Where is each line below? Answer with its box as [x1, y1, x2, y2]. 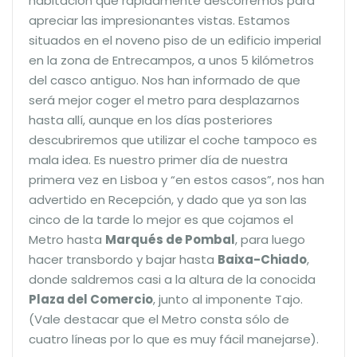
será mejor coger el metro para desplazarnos [29, 91, 300, 108]
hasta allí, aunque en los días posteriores [29, 111, 273, 128]
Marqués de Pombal [105, 230, 235, 248]
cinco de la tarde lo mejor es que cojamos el [29, 210, 293, 228]
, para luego [235, 230, 305, 248]
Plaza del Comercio [29, 290, 153, 308]
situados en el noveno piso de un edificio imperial [29, 31, 321, 49]
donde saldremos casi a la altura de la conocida [29, 270, 316, 288]
